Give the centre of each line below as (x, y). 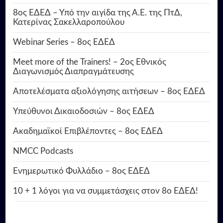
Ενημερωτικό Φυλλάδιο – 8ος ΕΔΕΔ (82, 171)
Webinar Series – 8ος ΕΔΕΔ (64, 43)
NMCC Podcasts (43, 152)
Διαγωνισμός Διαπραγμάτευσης (74, 72)
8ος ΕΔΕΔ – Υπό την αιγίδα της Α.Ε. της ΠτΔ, (98, 13)
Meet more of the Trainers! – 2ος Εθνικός (90, 62)
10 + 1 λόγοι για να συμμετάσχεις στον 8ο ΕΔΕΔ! (106, 191)
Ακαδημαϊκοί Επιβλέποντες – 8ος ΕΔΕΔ (88, 132)
